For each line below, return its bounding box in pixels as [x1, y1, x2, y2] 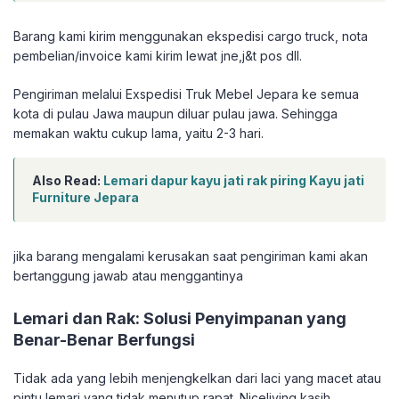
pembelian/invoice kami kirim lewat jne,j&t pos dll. [13, 48, 302, 64]
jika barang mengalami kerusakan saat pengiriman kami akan [13, 248, 368, 265]
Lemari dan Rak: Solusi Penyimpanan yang [13, 309, 346, 329]
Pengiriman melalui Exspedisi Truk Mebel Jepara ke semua [13, 86, 359, 102]
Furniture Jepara [32, 190, 139, 206]
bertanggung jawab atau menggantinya [13, 268, 243, 284]
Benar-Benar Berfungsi [13, 330, 195, 350]
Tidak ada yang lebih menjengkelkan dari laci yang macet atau [13, 370, 381, 387]
